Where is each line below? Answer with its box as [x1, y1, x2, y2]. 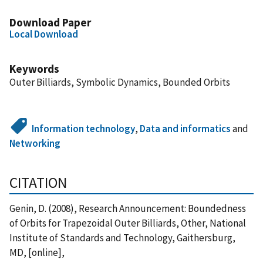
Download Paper [9, 15, 91, 29]
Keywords [9, 61, 59, 76]
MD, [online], [9, 245, 65, 259]
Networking [9, 136, 60, 150]
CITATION [9, 173, 67, 192]
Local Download [9, 27, 78, 41]
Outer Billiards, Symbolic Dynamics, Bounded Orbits [9, 75, 230, 89]
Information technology [32, 122, 136, 135]
